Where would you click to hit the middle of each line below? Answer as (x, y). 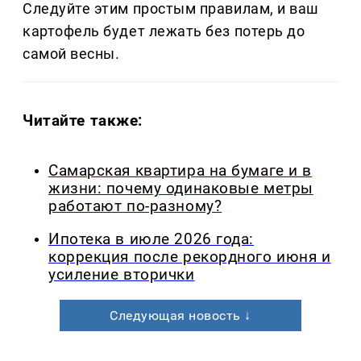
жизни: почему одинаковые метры (181, 189)
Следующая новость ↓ (180, 315)
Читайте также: (83, 121)
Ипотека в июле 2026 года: (151, 239)
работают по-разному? (135, 207)
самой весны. (71, 54)
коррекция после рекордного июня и (190, 257)
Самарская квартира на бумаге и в (180, 171)
